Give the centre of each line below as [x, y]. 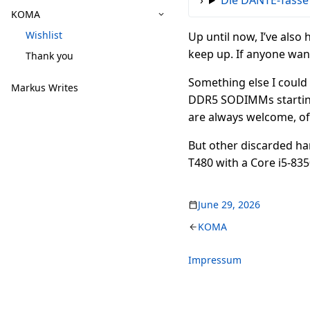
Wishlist [44, 35]
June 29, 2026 [229, 204]
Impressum [215, 260]
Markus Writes [45, 88]
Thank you [49, 56]
